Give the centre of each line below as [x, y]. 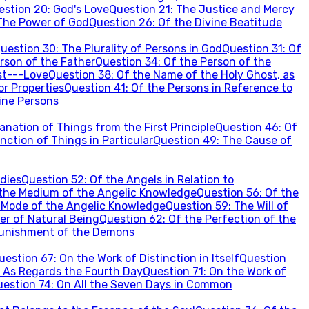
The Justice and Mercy [235, 9]
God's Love [81, 9]
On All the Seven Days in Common [144, 285]
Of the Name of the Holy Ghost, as [206, 75]
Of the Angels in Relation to [162, 180]
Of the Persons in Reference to [212, 88]
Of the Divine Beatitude [220, 22]
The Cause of [257, 140]
